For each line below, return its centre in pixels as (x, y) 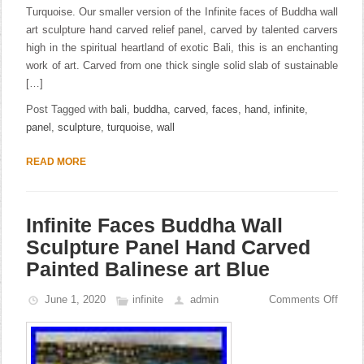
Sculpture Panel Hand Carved (169, 247)
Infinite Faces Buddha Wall (155, 225)
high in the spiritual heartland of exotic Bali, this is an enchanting (182, 48)
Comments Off (303, 299)
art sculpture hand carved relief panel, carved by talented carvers (182, 30)
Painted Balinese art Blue (148, 269)
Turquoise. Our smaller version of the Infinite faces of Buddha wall (182, 12)
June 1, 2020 (76, 299)
